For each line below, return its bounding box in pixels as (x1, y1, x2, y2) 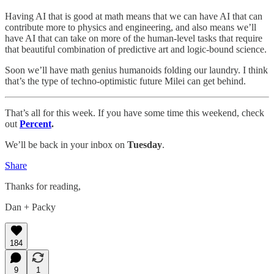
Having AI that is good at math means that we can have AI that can (5, 10, 262, 21)
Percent (20, 118, 51, 129)
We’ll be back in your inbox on (5, 139, 127, 150)
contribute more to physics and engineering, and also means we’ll (5, 21, 256, 32)
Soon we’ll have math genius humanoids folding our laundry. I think (5, 64, 268, 75)
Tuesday (127, 139, 162, 150)
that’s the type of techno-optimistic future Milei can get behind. (5, 75, 246, 86)
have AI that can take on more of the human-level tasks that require (5, 32, 262, 43)
